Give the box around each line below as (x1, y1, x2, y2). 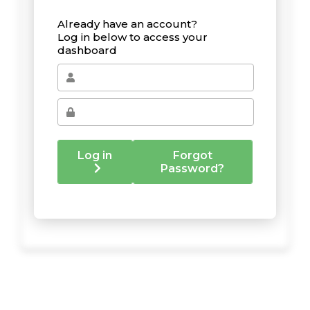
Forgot (172, 148, 212, 162)
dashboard (57, 43, 118, 57)
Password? (161, 161, 225, 175)
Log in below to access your (57, 30, 208, 44)
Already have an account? (57, 17, 198, 30)
